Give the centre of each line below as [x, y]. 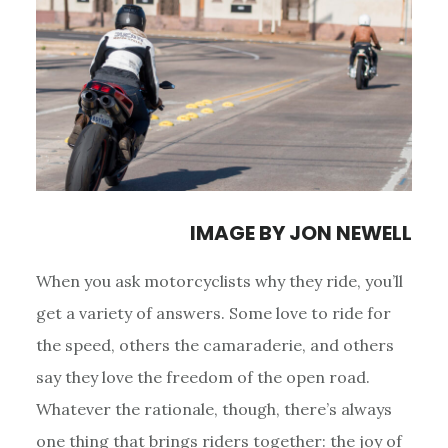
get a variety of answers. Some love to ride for [213, 312]
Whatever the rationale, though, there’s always [213, 408]
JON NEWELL [351, 232]
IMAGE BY [240, 232]
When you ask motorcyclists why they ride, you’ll [219, 280]
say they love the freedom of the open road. [202, 376]
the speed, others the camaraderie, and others [214, 344]
